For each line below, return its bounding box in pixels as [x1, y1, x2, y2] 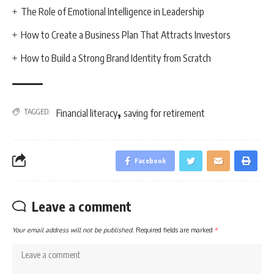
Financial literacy [56, 106, 117, 119]
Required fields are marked [136, 225, 215, 234]
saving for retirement [124, 106, 205, 119]
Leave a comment [32, 197, 131, 215]
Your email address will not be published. [12, 225, 134, 234]
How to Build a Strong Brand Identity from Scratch [21, 51, 212, 64]
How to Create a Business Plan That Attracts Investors [21, 28, 231, 41]
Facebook [135, 156, 166, 165]
